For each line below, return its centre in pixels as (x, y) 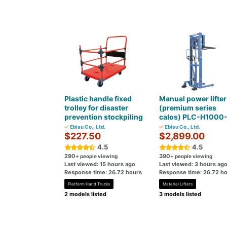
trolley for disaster (96, 108)
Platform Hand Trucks (89, 184)
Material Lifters (177, 184)
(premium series (187, 108)
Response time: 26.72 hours (103, 172)
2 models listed (85, 194)
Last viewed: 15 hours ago (100, 164)
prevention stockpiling (104, 117)
